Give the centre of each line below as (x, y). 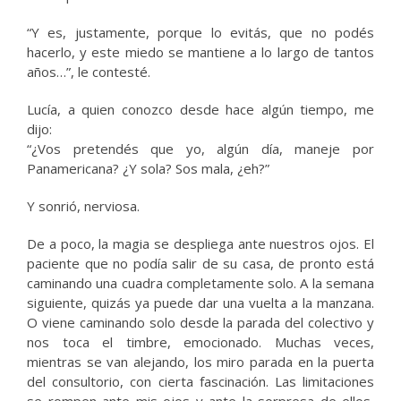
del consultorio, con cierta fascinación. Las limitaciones (200, 381)
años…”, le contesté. (89, 71)
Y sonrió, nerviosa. (83, 205)
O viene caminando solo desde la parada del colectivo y (200, 322)
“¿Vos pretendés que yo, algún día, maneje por (200, 148)
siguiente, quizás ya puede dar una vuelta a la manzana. (200, 302)
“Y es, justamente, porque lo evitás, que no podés (200, 32)
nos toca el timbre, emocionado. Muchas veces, (200, 341)
